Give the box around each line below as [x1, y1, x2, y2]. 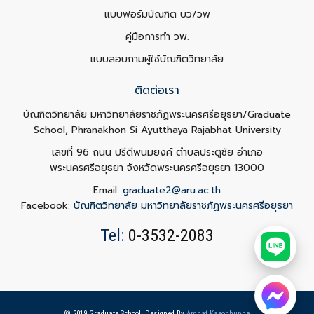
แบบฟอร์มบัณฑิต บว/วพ [104, 7, 210, 22]
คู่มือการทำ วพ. [125, 29, 189, 44]
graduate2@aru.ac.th [123, 183, 221, 198]
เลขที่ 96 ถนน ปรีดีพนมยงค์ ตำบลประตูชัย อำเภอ [51, 145, 263, 160]
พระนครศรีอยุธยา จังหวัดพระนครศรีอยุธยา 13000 [50, 161, 264, 175]
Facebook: [21, 198, 74, 213]
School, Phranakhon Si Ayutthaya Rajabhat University [33, 123, 281, 137]
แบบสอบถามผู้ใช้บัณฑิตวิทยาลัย [90, 52, 224, 67]
